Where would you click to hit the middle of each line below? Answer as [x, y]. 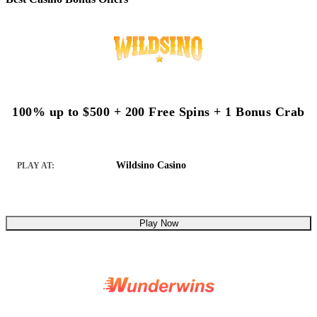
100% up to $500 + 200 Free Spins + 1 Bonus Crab [158, 111]
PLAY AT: [36, 165]
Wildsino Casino [151, 165]
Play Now [158, 223]
